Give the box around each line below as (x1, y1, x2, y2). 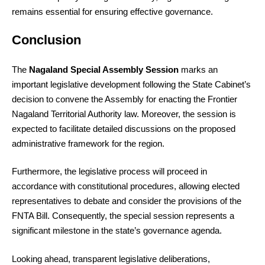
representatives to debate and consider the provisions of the (12, 196, 241, 206)
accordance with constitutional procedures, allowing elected (12, 181, 240, 192)
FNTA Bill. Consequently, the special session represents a (12, 211, 234, 221)
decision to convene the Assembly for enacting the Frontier (12, 93, 237, 104)
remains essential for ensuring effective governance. (12, 6, 213, 17)
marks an (179, 64, 218, 75)
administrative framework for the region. (12, 138, 164, 148)
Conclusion (12, 33, 81, 48)
